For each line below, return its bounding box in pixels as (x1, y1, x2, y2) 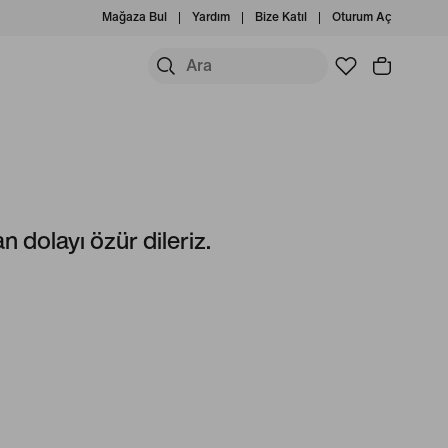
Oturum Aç (332, 11, 392, 24)
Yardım (192, 11, 230, 24)
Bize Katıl (255, 11, 307, 24)
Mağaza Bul (102, 11, 167, 24)
